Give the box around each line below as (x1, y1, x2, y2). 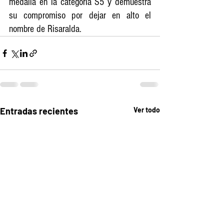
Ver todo (133, 105, 160, 114)
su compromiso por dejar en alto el (9, 10, 151, 21)
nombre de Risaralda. (9, 23, 81, 35)
